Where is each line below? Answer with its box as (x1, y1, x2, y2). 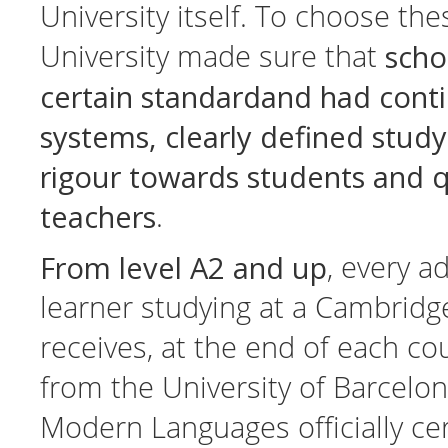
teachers (40, 197, 156, 237)
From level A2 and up (40, 248, 327, 288)
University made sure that (40, 39, 385, 75)
